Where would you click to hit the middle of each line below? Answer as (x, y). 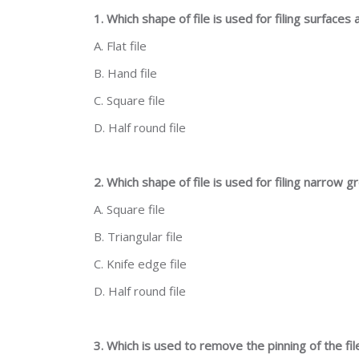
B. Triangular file (138, 236)
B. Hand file (125, 73)
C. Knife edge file (140, 264)
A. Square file (129, 209)
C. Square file (129, 100)
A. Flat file (120, 46)
